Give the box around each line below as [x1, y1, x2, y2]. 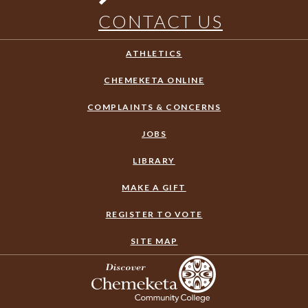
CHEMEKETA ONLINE [104, 75, 204, 85]
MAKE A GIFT [122, 182, 186, 192]
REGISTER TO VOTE [105, 209, 203, 219]
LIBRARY [133, 155, 175, 166]
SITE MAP [130, 236, 178, 246]
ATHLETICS [126, 48, 182, 58]
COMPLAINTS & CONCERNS [87, 102, 221, 112]
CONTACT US [98, 10, 223, 32]
